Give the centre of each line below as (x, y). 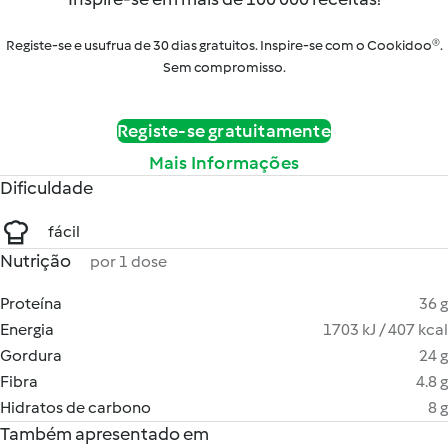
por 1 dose (128, 261)
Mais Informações (224, 163)
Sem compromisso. (224, 67)
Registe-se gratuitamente (224, 131)
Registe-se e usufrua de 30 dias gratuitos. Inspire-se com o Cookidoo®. (224, 45)
